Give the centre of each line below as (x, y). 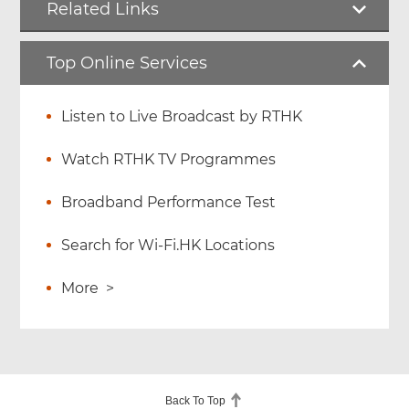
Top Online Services (127, 63)
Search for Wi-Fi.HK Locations (168, 246)
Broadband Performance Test (169, 203)
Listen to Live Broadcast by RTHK (182, 117)
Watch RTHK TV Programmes (169, 160)
